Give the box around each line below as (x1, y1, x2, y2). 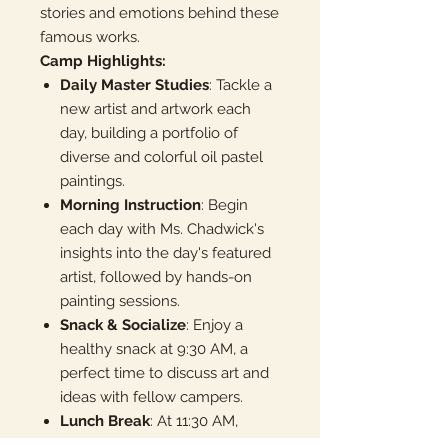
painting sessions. (60, 291, 180, 310)
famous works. (40, 27, 140, 46)
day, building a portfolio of (60, 123, 238, 142)
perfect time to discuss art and (60, 363, 269, 382)
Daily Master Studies (60, 75, 209, 94)
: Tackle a (209, 75, 272, 94)
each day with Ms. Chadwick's (60, 219, 264, 238)
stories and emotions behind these (40, 3, 279, 22)
